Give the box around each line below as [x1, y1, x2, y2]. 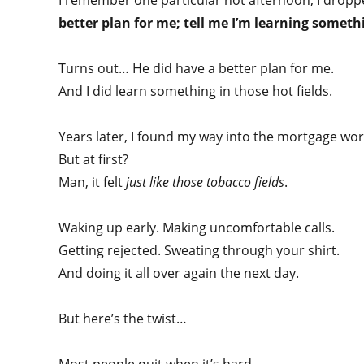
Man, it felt [58, 173, 126, 191]
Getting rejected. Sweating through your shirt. [58, 241, 343, 259]
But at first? [58, 150, 132, 168]
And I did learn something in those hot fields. [58, 82, 336, 100]
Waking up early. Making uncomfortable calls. [58, 219, 338, 236]
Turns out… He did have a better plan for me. [58, 59, 337, 77]
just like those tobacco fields [126, 173, 284, 191]
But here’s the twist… [58, 310, 190, 327]
